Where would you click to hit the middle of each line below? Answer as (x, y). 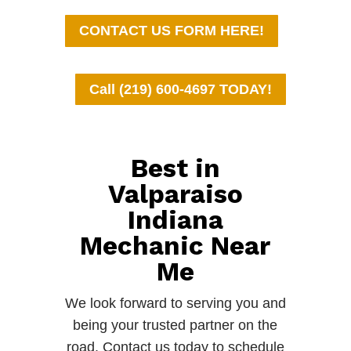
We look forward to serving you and (175, 304)
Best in (175, 168)
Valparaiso (175, 194)
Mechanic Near (175, 246)
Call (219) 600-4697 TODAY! (181, 89)
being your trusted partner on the (175, 326)
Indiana (175, 220)
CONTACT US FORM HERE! (171, 31)
